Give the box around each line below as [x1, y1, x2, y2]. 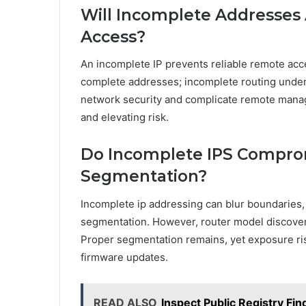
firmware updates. [81, 250, 168, 264]
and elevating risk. [81, 111, 169, 124]
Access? [81, 27, 145, 46]
